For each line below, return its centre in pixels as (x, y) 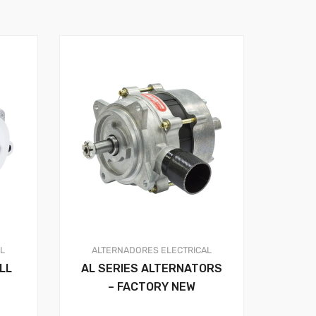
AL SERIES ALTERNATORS (151, 269)
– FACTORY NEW (151, 287)
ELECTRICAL (186, 250)
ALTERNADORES (125, 250)
